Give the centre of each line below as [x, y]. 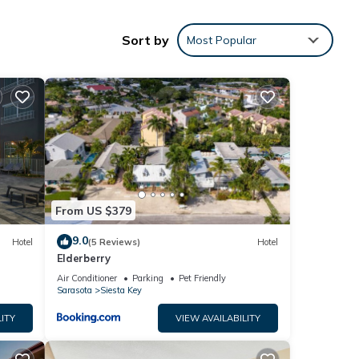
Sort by [145, 40]
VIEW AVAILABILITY [218, 319]
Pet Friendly [202, 278]
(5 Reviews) [114, 242]
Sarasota [74, 290]
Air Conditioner [87, 278]
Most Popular [222, 40]
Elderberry [83, 258]
